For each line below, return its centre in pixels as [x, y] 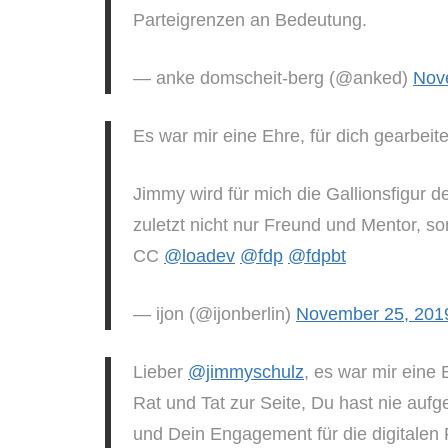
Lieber [160, 371]
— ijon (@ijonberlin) [214, 313]
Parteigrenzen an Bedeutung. [250, 19]
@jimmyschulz [246, 371]
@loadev [199, 255]
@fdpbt [317, 255]
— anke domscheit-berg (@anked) [273, 77]
